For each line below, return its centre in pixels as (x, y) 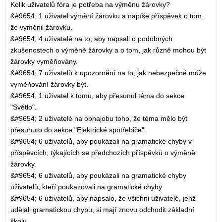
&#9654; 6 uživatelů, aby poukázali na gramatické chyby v (101, 141)
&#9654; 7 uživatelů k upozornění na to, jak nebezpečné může (108, 73)
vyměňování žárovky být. (49, 84)
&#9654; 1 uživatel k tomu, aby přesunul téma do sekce (97, 96)
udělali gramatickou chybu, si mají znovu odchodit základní (102, 210)
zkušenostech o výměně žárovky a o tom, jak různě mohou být (108, 50)
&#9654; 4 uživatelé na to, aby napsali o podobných (91, 39)
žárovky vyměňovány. (44, 61)
